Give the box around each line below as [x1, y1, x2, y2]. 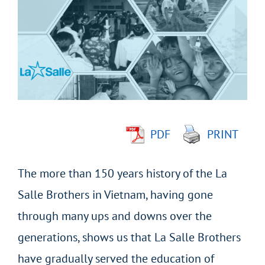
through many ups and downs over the [18, 208, 212, 224]
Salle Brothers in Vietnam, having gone [18, 187, 213, 203]
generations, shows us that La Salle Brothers [18, 230, 241, 245]
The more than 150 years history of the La [18, 166, 227, 182]
